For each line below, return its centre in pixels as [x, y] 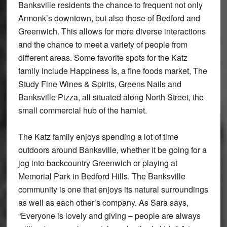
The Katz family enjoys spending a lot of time [98, 137]
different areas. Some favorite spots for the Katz [103, 58]
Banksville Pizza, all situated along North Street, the [111, 97]
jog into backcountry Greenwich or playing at [98, 163]
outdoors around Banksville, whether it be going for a [112, 150]
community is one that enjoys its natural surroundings [113, 190]
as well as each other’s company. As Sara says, [103, 203]
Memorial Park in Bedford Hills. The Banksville [102, 176]
